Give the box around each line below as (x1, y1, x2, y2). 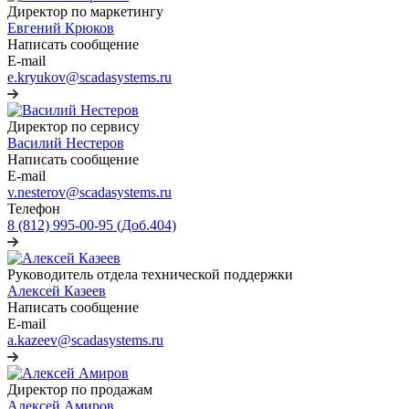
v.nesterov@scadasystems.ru (7, 184, 172, 200)
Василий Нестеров (7, 134, 124, 151)
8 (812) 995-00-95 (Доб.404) (7, 216, 176, 233)
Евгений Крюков (7, 19, 114, 36)
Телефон (7, 200, 60, 216)
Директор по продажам (7, 381, 152, 397)
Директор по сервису (7, 118, 140, 134)
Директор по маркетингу (7, 3, 163, 19)
